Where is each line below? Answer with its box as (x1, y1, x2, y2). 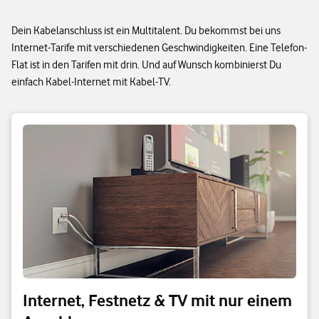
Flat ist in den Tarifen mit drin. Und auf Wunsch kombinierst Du (11, 58, 281, 72)
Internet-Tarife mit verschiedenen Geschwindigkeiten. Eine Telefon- (11, 41, 307, 55)
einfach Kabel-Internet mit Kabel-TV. (11, 75, 171, 89)
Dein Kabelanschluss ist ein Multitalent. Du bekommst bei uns (11, 24, 281, 38)
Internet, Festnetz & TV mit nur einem (23, 291, 292, 311)
